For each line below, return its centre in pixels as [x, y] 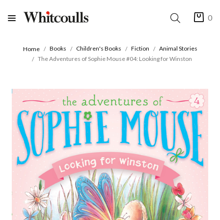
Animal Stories [178, 49]
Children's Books [98, 49]
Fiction [140, 49]
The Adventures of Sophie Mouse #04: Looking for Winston [115, 58]
